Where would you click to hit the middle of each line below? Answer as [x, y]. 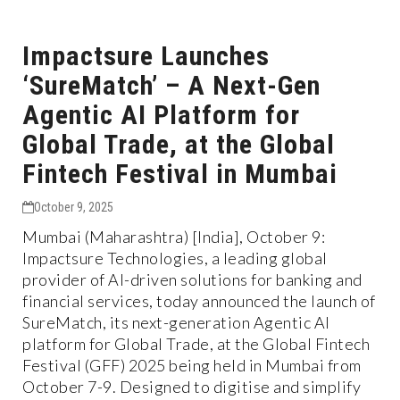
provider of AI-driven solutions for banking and [192, 279]
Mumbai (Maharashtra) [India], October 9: [174, 236]
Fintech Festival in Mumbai [180, 173]
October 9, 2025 [74, 207]
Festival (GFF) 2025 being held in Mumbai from [192, 365]
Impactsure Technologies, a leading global [175, 258]
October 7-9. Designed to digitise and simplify [192, 386]
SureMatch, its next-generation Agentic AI [176, 322]
